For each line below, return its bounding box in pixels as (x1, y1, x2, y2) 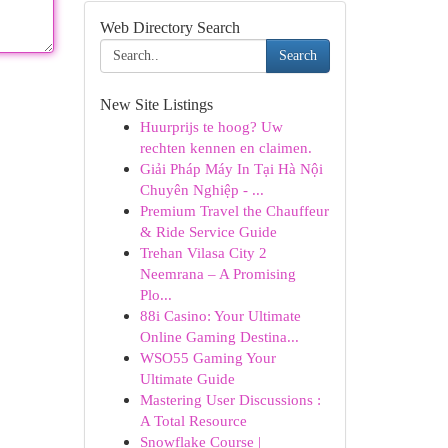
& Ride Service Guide (139, 223, 277, 240)
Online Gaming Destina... (139, 328, 299, 345)
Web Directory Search (99, 19, 240, 36)
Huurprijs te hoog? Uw (139, 118, 283, 135)
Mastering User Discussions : (139, 391, 321, 408)
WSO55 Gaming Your (139, 349, 276, 366)
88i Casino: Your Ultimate (139, 307, 301, 324)
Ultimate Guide (139, 370, 235, 387)
